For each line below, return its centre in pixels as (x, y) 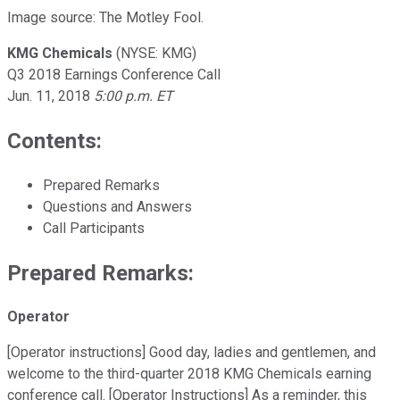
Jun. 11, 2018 (49, 96)
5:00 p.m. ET (132, 96)
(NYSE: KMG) (156, 53)
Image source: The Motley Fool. (105, 17)
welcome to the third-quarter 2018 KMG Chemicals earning (189, 374)
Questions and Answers (117, 206)
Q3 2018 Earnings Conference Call (114, 74)
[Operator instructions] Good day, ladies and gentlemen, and (192, 353)
